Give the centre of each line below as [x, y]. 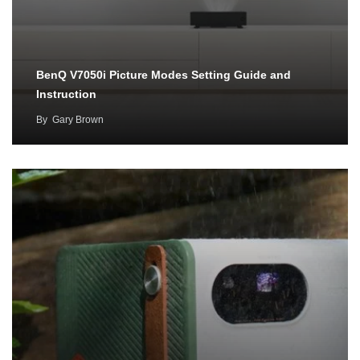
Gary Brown [78, 120]
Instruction [66, 94]
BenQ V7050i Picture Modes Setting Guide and [164, 75]
